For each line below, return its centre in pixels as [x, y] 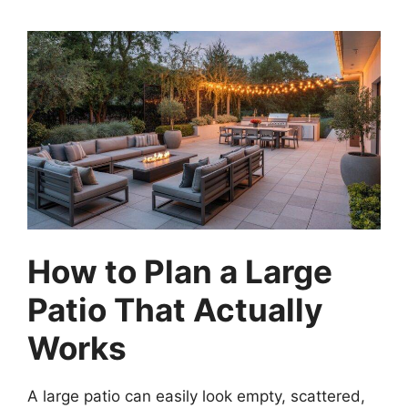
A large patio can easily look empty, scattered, [196, 397]
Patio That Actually [175, 310]
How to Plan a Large [180, 272]
